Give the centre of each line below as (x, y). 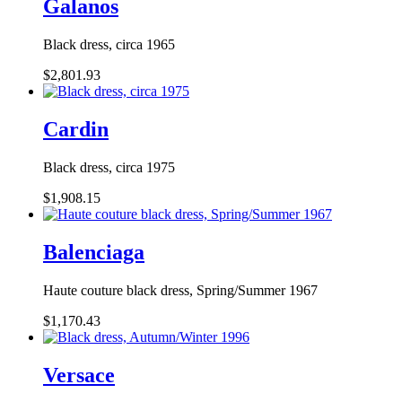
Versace (79, 375)
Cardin (76, 129)
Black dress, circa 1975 (109, 167)
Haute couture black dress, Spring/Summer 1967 (180, 290)
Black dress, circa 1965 (109, 45)
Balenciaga (94, 252)
